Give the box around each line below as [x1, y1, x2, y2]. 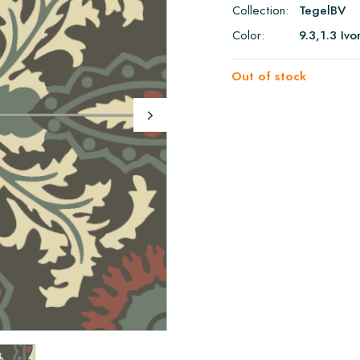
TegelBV [299, 2, 346, 18]
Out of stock [231, 67, 306, 84]
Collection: [232, 2, 288, 18]
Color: [232, 27, 264, 43]
